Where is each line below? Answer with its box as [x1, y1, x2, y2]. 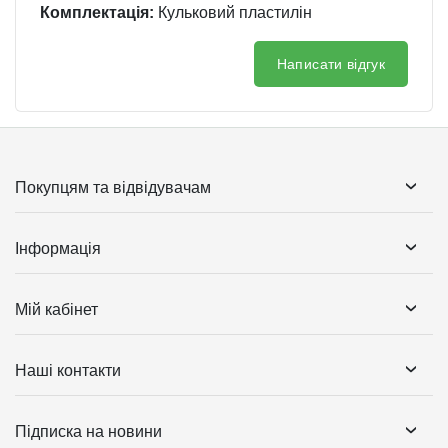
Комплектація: [40, 4, 154, 22]
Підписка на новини [15, 423, 162, 441]
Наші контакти [15, 362, 121, 380]
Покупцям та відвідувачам [15, 179, 211, 197]
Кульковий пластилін [154, 4, 312, 22]
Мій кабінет [15, 301, 98, 319]
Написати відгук [276, 56, 385, 73]
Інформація [15, 240, 101, 258]
